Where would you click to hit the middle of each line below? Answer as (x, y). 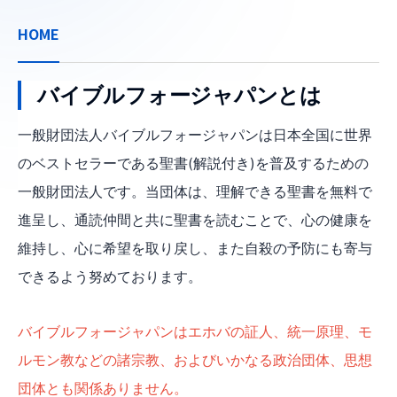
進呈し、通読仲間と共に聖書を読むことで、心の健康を (195, 219)
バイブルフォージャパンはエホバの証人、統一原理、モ (195, 331)
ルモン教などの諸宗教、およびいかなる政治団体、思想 (195, 359)
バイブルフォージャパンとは (179, 95)
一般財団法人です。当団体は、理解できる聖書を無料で (195, 191)
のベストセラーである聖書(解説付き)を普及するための (193, 163)
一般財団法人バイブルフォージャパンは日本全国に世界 (195, 134)
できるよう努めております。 (110, 276)
